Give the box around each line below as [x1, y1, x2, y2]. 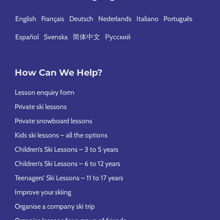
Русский [105, 32, 131, 41]
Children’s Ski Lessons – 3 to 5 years [15, 145, 118, 154]
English [15, 14, 36, 23]
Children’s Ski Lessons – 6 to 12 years [15, 159, 120, 168]
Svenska [44, 32, 68, 41]
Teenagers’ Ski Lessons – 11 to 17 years [15, 173, 123, 183]
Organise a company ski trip [15, 202, 95, 211]
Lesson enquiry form [15, 88, 74, 97]
